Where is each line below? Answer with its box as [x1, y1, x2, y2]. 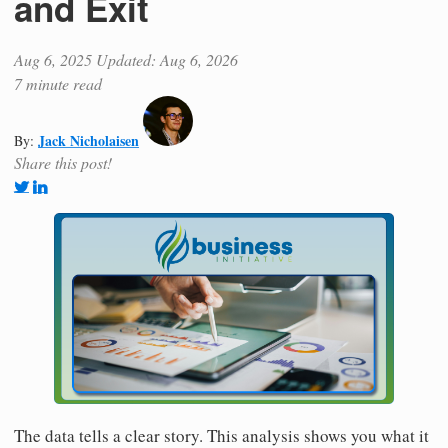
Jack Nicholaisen [38, 129, 139, 151]
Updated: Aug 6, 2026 [96, 48, 238, 70]
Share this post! [14, 151, 112, 173]
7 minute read [14, 72, 102, 94]
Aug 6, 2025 [14, 48, 92, 70]
